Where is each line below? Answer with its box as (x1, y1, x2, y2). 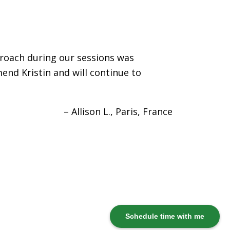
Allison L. (71, 105, 110, 118)
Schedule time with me (125, 212, 204, 220)
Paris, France (116, 105, 172, 118)
